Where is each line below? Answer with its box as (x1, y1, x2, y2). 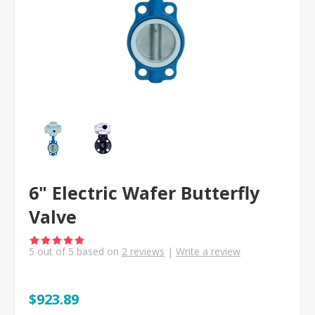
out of (34, 245, 68, 258)
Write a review (176, 245, 240, 258)
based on (74, 245, 122, 258)
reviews (127, 245, 165, 258)
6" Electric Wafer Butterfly (29, 181, 259, 205)
